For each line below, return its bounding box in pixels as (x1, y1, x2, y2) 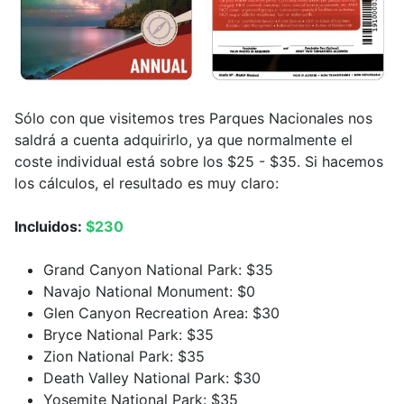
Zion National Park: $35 (43, 346, 205, 365)
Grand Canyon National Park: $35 (43, 260, 273, 279)
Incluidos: (14, 216, 86, 235)
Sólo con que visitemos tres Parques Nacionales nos (14, 108, 372, 127)
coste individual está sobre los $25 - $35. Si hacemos (14, 151, 383, 170)
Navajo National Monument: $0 (43, 281, 255, 300)
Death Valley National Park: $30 (43, 368, 261, 387)
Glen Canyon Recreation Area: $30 (43, 303, 280, 322)
